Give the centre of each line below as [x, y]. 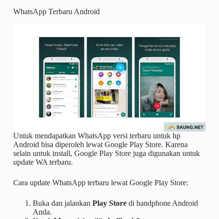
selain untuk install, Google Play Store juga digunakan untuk [106, 153]
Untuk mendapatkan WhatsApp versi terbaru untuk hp [97, 136]
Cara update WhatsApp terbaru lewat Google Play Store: [100, 183]
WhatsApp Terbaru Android [56, 11]
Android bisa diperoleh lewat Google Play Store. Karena [100, 145]
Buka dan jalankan [62, 203]
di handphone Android [162, 203]
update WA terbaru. [43, 162]
